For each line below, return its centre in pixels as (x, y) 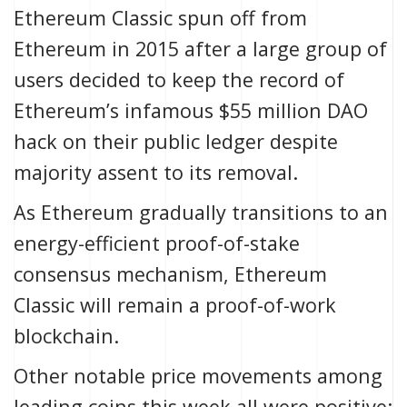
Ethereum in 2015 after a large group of (200, 49)
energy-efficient (89, 243)
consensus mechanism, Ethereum (170, 274)
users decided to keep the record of (179, 80)
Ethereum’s (69, 111)
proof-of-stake (233, 243)
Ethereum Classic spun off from (160, 18)
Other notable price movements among (198, 376)
